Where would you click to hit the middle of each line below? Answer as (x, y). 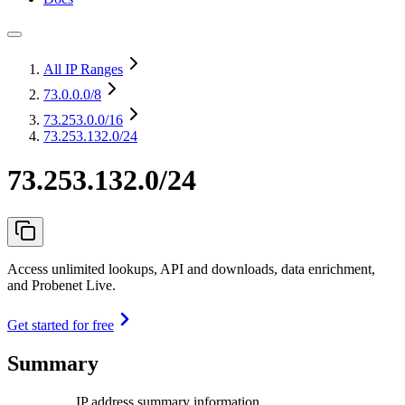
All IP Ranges (83, 69)
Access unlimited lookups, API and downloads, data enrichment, (191, 268)
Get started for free (61, 325)
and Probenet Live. (61, 285)
